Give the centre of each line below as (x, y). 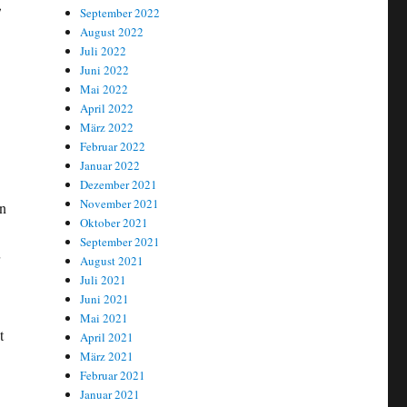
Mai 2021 (104, 318)
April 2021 (107, 338)
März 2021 (107, 357)
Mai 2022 (104, 89)
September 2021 (120, 242)
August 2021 (112, 261)
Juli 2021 (104, 280)
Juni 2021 (105, 299)
